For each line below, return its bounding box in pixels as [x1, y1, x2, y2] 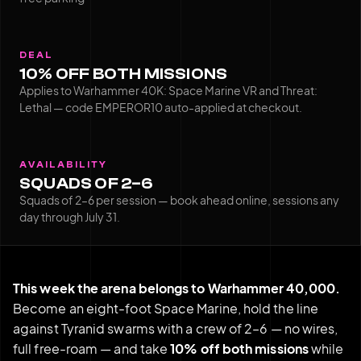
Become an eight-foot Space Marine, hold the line [13, 299, 319, 317]
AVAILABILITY [19, 159, 107, 170]
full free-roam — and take [13, 339, 171, 357]
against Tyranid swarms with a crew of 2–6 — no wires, [13, 319, 338, 337]
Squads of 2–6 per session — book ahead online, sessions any [19, 192, 339, 207]
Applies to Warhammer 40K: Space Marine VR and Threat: [19, 82, 317, 98]
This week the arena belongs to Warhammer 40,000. [13, 279, 341, 297]
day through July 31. [19, 209, 120, 224]
